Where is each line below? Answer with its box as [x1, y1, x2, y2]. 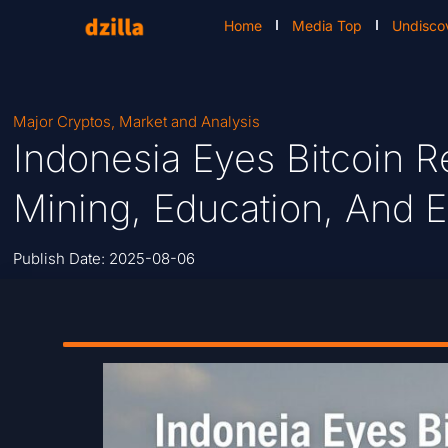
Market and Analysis [119, 112, 261, 132]
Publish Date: [13, 249, 110, 269]
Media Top [292, 16, 363, 34]
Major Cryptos [13, 112, 112, 132]
